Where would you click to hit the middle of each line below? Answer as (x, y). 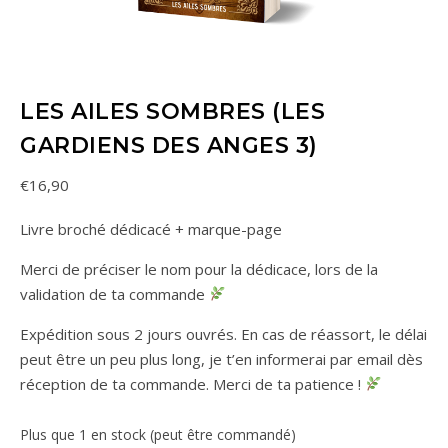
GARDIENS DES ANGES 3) (169, 145)
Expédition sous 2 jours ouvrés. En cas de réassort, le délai (223, 333)
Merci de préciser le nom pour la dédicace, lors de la (199, 268)
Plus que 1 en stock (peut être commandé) (158, 434)
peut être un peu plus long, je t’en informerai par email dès (221, 358)
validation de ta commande (114, 293)
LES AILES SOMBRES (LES (172, 111)
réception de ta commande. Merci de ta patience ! (192, 383)
